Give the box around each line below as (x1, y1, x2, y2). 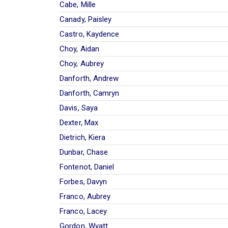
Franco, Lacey (60, 206, 107, 216)
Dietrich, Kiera (60, 132, 106, 142)
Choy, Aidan (60, 44, 100, 53)
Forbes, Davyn (60, 177, 107, 186)
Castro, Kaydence (60, 29, 120, 39)
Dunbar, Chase (60, 147, 108, 157)
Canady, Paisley (60, 14, 112, 24)
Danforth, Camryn (60, 88, 120, 98)
